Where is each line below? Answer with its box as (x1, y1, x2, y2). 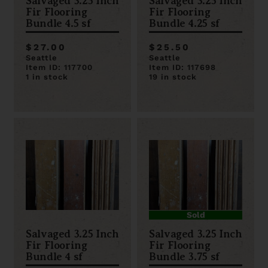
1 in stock (26, 72, 68, 81)
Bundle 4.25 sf (149, 17, 220, 29)
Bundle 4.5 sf (26, 17, 91, 29)
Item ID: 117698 (149, 63, 216, 72)
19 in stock (149, 72, 197, 81)
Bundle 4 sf (26, 251, 83, 263)
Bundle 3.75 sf (149, 251, 220, 263)
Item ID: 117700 (26, 63, 93, 72)
